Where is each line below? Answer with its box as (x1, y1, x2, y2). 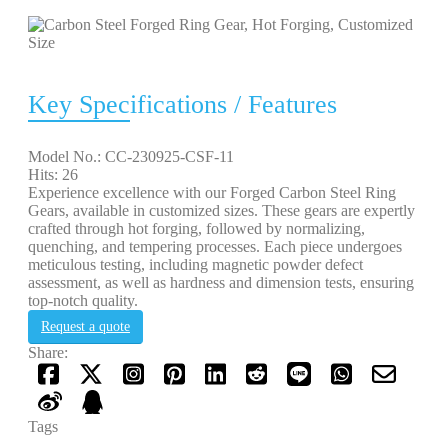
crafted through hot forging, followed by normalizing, (28, 220, 365, 237)
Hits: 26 (28, 166, 78, 183)
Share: (28, 344, 68, 361)
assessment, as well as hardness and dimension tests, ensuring (28, 274, 414, 291)
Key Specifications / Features (28, 90, 337, 119)
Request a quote (41, 319, 130, 334)
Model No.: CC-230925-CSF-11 (28, 148, 234, 165)
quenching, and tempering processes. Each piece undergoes (28, 238, 402, 255)
